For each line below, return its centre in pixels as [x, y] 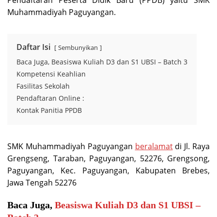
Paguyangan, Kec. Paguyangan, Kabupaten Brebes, [108, 170]
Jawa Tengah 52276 [42, 183]
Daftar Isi [33, 47]
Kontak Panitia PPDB [49, 110]
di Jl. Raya [191, 146]
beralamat [154, 146]
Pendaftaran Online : [50, 98]
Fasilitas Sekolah [43, 86]
